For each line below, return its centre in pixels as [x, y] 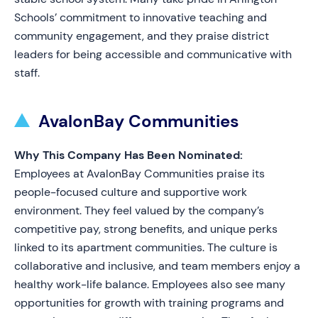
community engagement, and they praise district [142, 36]
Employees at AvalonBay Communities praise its [139, 174]
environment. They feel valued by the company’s [139, 210]
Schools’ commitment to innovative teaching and [141, 17]
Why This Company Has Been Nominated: [128, 155]
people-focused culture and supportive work [131, 192]
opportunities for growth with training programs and [149, 303]
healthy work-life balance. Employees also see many [150, 284]
